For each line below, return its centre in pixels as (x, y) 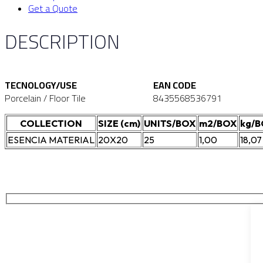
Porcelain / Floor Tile (45, 98)
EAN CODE (174, 85)
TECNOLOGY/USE (41, 85)
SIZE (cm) (119, 124)
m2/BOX (218, 124)
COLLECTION (51, 124)
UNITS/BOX (170, 124)
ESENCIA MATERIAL (51, 140)
